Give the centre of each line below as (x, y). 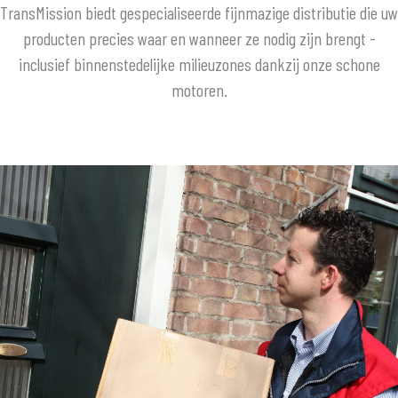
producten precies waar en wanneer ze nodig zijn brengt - (199, 38)
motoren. (199, 89)
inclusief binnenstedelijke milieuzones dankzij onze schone (199, 64)
